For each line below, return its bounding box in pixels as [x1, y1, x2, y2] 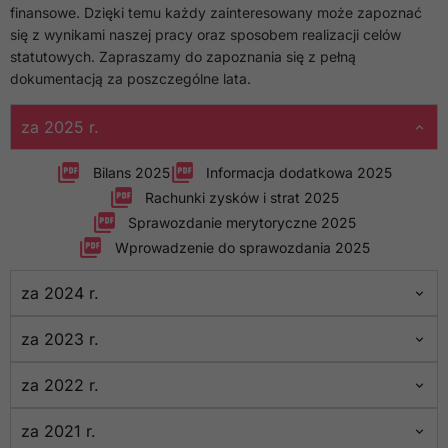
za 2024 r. [21, 283, 99, 304]
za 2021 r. [21, 421, 96, 442]
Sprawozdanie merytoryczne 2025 [128, 213, 357, 231]
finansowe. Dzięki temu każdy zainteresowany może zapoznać [10, 4, 422, 21]
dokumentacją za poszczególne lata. [10, 70, 251, 87]
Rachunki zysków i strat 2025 [145, 188, 340, 206]
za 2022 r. [21, 375, 99, 396]
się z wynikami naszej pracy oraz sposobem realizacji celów [10, 26, 401, 43]
